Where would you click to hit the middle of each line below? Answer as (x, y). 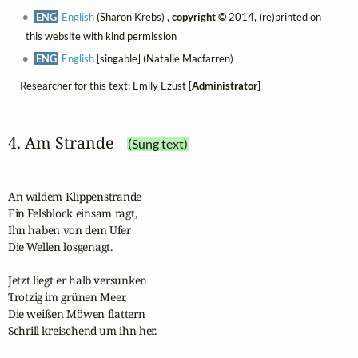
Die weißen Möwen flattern (76, 313)
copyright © (199, 16)
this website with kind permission (101, 36)
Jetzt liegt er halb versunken (78, 280)
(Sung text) (158, 143)
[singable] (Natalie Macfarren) (164, 58)
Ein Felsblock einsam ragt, (72, 213)
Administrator (224, 85)
